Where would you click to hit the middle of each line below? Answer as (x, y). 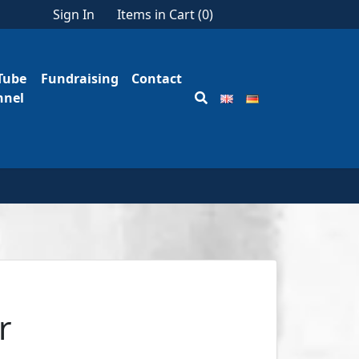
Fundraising (80, 79)
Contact (157, 79)
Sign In (74, 14)
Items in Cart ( (159, 14)
